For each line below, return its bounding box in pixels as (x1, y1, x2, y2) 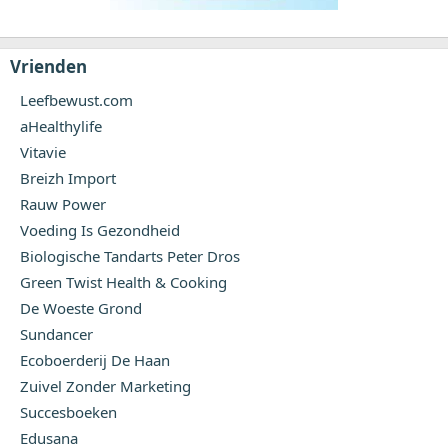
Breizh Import (20, 167, 116, 188)
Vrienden (10, 54, 87, 78)
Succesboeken (20, 401, 117, 422)
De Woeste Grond (20, 297, 142, 318)
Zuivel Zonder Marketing (20, 375, 191, 396)
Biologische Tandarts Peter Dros (20, 245, 240, 266)
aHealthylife (20, 115, 102, 136)
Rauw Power (20, 193, 106, 214)
